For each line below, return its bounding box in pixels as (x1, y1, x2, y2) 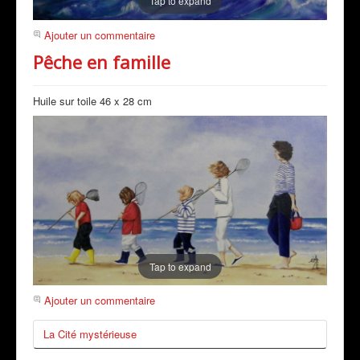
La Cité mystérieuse (43, 326, 137, 342)
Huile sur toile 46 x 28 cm (33, 92, 152, 108)
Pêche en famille (33, 49, 170, 74)
